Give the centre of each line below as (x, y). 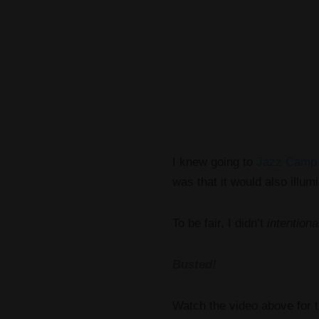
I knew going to (214, 162)
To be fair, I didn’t (220, 223)
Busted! (194, 265)
